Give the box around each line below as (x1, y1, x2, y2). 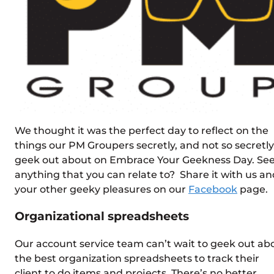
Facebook (188, 183, 237, 195)
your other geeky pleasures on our (15, 183, 188, 195)
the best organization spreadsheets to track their (15, 253, 259, 265)
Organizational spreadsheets (15, 209, 189, 224)
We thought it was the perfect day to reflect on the (15, 124, 268, 136)
